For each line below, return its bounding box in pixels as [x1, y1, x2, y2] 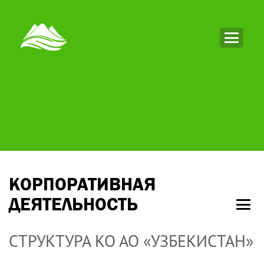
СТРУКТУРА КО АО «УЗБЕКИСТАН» [9, 230, 253, 252]
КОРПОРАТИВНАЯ [9, 174, 156, 194]
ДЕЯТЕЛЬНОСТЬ [9, 194, 138, 214]
